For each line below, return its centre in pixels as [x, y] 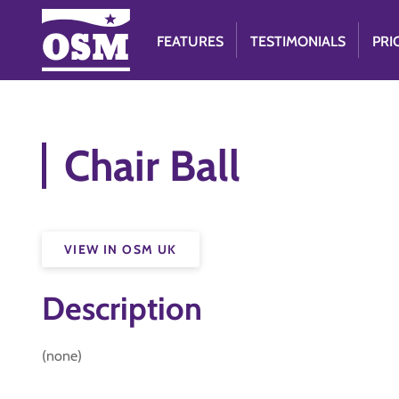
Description [122, 308]
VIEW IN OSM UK [121, 249]
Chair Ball [152, 166]
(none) [62, 356]
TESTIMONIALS [298, 41]
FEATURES [191, 41]
